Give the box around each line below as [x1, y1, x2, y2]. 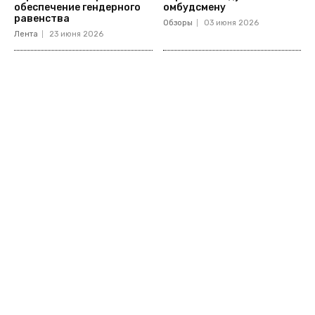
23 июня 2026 [49, 29, 103, 39]
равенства [14, 12, 72, 25]
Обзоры [162, 18, 193, 27]
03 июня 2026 [203, 18, 259, 27]
